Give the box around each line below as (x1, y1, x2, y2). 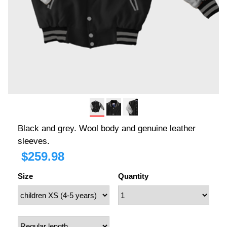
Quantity (118, 171, 148, 180)
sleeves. (18, 136, 50, 146)
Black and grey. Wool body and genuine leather (18, 123, 196, 133)
